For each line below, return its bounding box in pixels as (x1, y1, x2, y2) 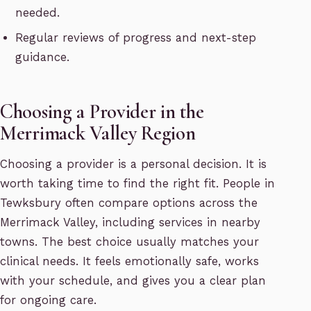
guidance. (15, 51, 70, 65)
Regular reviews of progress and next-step (15, 31, 257, 45)
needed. (15, 6, 60, 20)
